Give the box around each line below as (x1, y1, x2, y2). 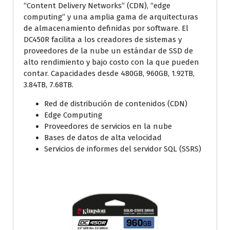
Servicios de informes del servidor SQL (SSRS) (44, 144, 201, 154)
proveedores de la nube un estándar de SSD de (24, 46, 193, 55)
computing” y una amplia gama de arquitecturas (24, 12, 198, 22)
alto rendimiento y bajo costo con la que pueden (24, 57, 199, 67)
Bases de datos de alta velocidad (44, 132, 162, 142)
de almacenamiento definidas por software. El (24, 23, 188, 33)
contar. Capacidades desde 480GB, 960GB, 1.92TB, (24, 68, 195, 78)
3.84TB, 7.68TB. (24, 80, 73, 89)
